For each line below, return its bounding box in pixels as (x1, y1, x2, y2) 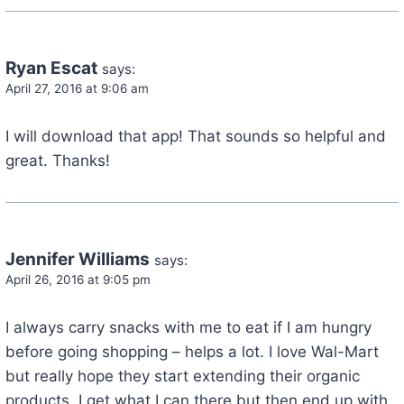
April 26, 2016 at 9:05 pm (5, 271, 151, 287)
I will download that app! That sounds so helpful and (5, 126, 386, 145)
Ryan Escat (5, 57, 97, 78)
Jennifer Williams (5, 248, 150, 270)
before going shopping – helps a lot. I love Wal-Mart (5, 342, 379, 361)
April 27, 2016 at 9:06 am (5, 80, 149, 96)
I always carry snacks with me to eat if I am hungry (5, 317, 372, 336)
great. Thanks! (5, 151, 110, 170)
